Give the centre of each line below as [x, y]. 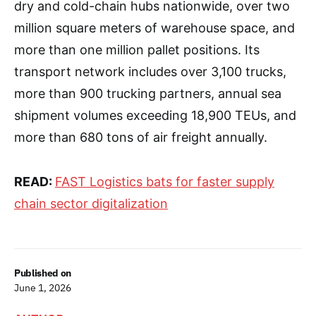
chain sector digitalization [91, 204]
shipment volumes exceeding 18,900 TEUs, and [155, 116]
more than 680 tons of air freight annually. [141, 138]
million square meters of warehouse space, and [154, 28]
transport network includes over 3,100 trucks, [150, 72]
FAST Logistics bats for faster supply [165, 182]
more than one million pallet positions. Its [137, 50]
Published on [43, 273]
